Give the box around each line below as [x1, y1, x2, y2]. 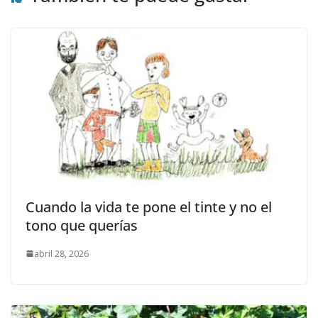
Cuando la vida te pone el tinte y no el [26, 197, 272, 216]
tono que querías [26, 215, 138, 235]
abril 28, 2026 [34, 247, 89, 260]
